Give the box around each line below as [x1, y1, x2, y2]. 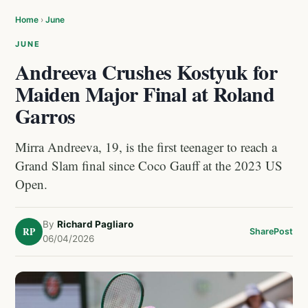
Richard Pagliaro [57, 219, 133, 230]
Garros [15, 100, 76, 131]
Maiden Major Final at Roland [15, 78, 275, 109]
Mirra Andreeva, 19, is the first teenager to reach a [15, 138, 277, 155]
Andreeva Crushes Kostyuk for [15, 56, 278, 87]
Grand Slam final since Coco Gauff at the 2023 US [15, 157, 283, 174]
